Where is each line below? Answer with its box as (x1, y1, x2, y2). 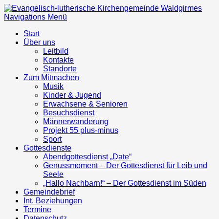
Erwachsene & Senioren (43, 100, 128, 108)
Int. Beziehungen (23, 197, 82, 205)
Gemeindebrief (23, 188, 75, 196)
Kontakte (43, 56, 74, 64)
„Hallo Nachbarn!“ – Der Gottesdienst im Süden (43, 179, 206, 187)
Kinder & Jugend (43, 91, 101, 99)
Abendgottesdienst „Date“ (43, 153, 131, 161)
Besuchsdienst (43, 109, 94, 117)
